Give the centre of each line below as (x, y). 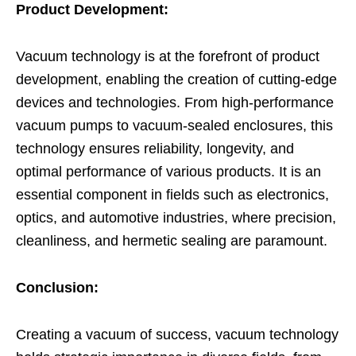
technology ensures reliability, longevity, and (155, 148)
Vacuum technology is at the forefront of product (168, 56)
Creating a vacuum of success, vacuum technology (177, 334)
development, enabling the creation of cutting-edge (176, 79)
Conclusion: (57, 287)
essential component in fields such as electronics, (172, 194)
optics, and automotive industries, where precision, (176, 217)
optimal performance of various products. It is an (168, 171)
